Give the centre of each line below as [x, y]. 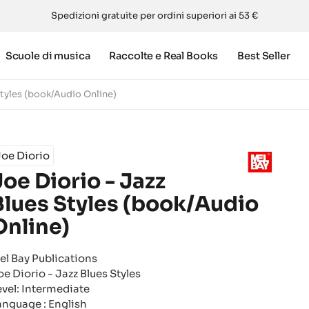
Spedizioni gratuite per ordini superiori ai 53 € [154, 16]
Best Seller [264, 56]
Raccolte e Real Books [164, 56]
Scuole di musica [48, 56]
